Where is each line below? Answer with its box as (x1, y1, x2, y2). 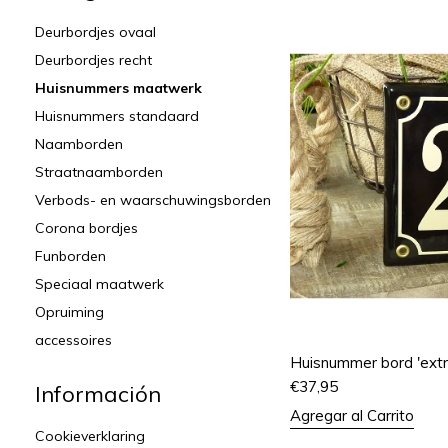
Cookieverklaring (35, 427, 145, 445)
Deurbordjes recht (35, 51, 152, 69)
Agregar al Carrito (289, 406, 414, 426)
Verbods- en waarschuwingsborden (35, 191, 271, 209)
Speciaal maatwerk (35, 275, 164, 293)
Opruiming (35, 303, 104, 321)
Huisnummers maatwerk (35, 79, 202, 97)
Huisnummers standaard (35, 107, 199, 125)
